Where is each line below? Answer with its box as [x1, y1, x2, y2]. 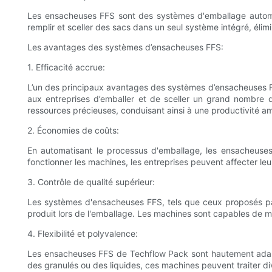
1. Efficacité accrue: [27, 62, 105, 73]
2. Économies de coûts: [27, 125, 119, 136]
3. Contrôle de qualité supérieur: [27, 177, 155, 188]
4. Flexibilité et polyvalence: [27, 228, 138, 239]
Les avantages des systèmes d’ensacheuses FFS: [27, 42, 223, 53]
